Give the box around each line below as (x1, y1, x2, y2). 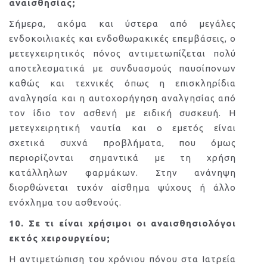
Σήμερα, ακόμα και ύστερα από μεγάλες (9, 18, 237, 29)
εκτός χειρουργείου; (9, 233, 110, 243)
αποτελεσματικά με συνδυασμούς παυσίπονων (9, 63, 237, 73)
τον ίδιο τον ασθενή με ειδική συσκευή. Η (9, 108, 237, 118)
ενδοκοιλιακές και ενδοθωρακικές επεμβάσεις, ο (9, 33, 237, 44)
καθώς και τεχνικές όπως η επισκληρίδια (9, 78, 237, 88)
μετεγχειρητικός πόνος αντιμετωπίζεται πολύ (9, 48, 237, 58)
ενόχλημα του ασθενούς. (9, 197, 122, 207)
